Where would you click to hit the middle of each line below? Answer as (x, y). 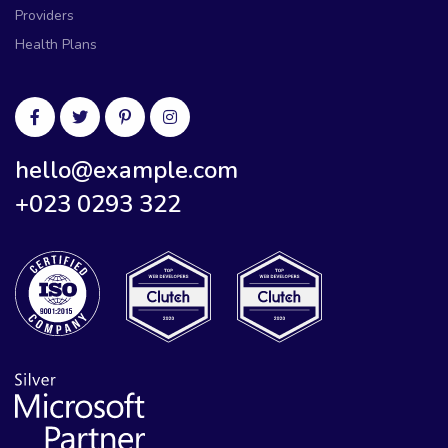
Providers (44, 16)
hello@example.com (126, 170)
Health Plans (56, 45)
